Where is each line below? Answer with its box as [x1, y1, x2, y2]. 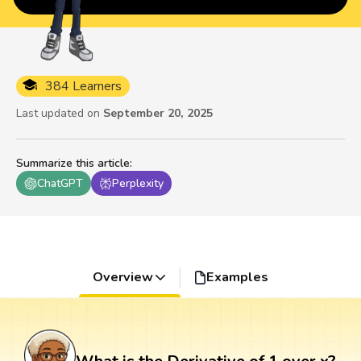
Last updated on [16, 106, 100, 122]
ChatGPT [37, 176, 83, 192]
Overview [92, 268, 153, 287]
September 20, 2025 [103, 106, 213, 122]
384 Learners [45, 77, 122, 96]
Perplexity [112, 176, 164, 192]
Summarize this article [16, 156, 130, 172]
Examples [206, 268, 269, 287]
